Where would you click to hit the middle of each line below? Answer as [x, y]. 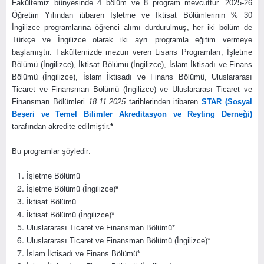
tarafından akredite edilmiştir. [61, 126]
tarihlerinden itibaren [165, 101]
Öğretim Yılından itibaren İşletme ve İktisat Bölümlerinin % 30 [132, 15]
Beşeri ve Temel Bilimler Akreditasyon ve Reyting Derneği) [132, 114]
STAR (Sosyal [227, 101]
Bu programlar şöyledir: [51, 151]
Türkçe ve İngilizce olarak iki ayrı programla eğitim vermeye [132, 39]
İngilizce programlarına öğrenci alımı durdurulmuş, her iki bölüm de [132, 27]
